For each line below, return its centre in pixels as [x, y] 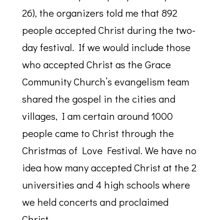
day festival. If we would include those [106, 47]
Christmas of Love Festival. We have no [109, 151]
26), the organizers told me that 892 [99, 13]
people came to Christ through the [98, 133]
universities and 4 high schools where [106, 185]
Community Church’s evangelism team [105, 82]
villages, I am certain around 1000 [97, 116]
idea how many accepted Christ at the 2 [109, 168]
